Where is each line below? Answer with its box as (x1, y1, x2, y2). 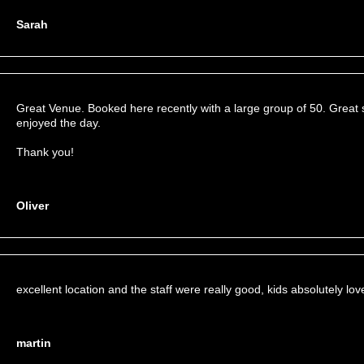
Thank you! (16, 145, 74, 158)
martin (16, 336, 51, 349)
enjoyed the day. (16, 116, 101, 129)
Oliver (16, 199, 49, 212)
